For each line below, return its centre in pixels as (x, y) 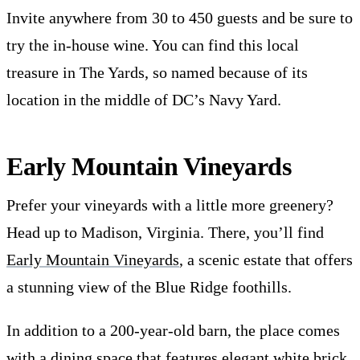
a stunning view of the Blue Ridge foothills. (149, 286)
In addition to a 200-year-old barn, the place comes (173, 330)
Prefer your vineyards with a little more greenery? (170, 205)
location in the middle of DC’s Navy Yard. (144, 99)
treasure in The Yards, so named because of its (157, 72)
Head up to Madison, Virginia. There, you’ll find (165, 232)
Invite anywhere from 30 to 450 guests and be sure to (180, 17)
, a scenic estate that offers (266, 259)
